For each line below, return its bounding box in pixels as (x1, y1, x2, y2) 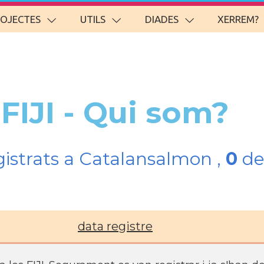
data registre (78, 219, 153, 233)
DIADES (144, 14, 179, 25)
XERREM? (217, 14, 259, 25)
